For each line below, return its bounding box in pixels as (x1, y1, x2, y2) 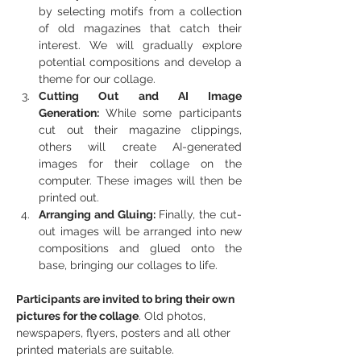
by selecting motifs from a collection (39, 5, 242, 18)
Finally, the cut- (159, 208, 242, 221)
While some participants (105, 106, 243, 119)
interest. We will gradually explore (39, 39, 242, 52)
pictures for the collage (16, 309, 139, 322)
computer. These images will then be (39, 174, 242, 187)
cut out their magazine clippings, (39, 123, 242, 136)
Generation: (39, 106, 106, 119)
